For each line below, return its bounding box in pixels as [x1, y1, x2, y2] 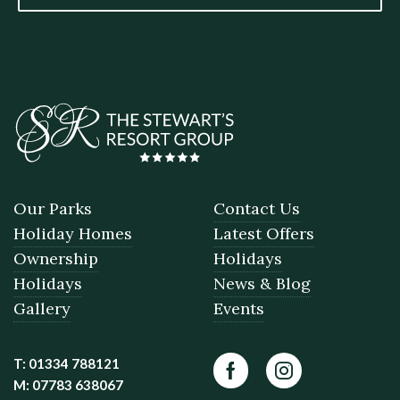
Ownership [13, 247, 98, 269]
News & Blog [213, 272, 311, 294]
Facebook [229, 372, 309, 395]
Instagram [282, 372, 367, 395]
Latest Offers [213, 222, 314, 244]
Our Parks [13, 197, 92, 219]
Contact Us [213, 197, 300, 219]
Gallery [13, 297, 71, 319]
